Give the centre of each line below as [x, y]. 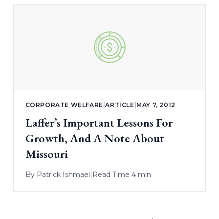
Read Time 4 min [121, 175]
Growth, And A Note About [95, 138]
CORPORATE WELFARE [64, 105]
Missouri [46, 154]
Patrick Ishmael [63, 175]
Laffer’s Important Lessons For [99, 123]
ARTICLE [120, 105]
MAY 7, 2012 [156, 105]
